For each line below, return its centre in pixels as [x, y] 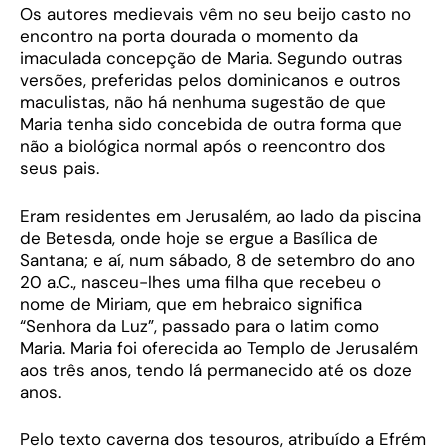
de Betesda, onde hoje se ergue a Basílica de [199, 237]
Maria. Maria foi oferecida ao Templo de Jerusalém [219, 347]
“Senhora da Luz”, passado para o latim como [199, 325]
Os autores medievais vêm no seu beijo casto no [215, 14]
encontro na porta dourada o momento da [189, 36]
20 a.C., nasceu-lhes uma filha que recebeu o [200, 281]
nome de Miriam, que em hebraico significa [191, 303]
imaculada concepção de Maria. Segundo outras [211, 58]
